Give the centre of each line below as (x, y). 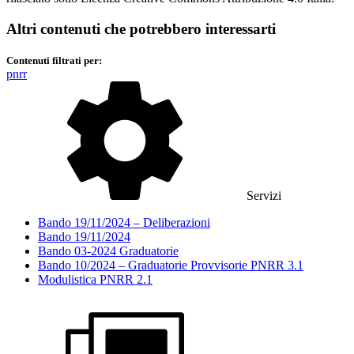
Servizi (264, 195)
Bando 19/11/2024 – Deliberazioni (124, 222)
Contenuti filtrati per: (54, 60)
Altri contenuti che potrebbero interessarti (141, 28)
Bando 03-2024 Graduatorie (108, 250)
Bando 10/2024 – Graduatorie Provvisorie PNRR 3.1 (171, 265)
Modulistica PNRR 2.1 (95, 279)
